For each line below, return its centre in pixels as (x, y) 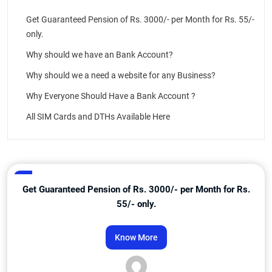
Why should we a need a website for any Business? (121, 75)
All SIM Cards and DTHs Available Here (98, 117)
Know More (136, 237)
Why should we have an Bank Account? (100, 55)
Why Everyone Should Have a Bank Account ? (111, 96)
